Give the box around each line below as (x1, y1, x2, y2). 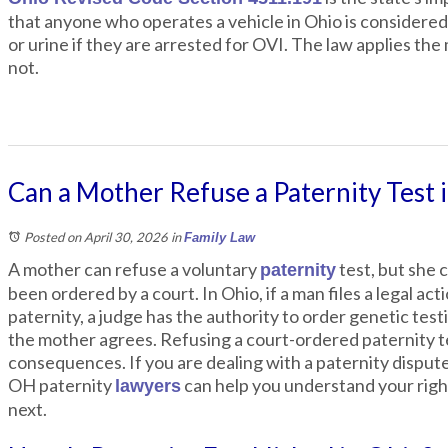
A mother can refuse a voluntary (8, 258, 260, 280)
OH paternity (8, 374, 115, 396)
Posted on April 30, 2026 (24, 229, 168, 245)
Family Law (184, 230, 255, 245)
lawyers (115, 376, 181, 396)
